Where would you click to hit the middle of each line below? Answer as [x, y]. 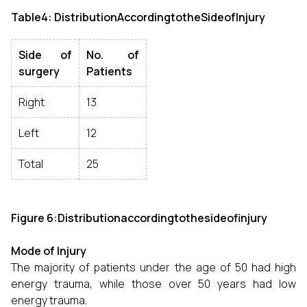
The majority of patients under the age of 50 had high [153, 267]
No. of [113, 55]
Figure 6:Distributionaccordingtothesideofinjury [139, 218]
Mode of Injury [49, 251]
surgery [39, 71]
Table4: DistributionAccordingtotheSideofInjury [138, 17]
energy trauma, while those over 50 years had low [153, 284]
